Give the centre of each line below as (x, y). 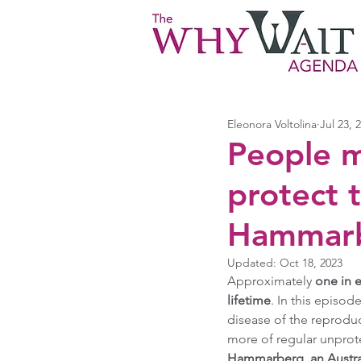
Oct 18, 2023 (311, 263)
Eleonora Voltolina (272, 124)
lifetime (249, 300)
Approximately (270, 281)
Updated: (253, 263)
